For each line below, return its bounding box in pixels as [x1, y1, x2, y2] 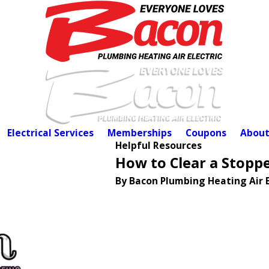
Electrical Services [7, 126, 94, 140]
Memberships [107, 126, 172, 140]
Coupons [185, 126, 226, 140]
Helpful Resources [115, 139, 202, 153]
